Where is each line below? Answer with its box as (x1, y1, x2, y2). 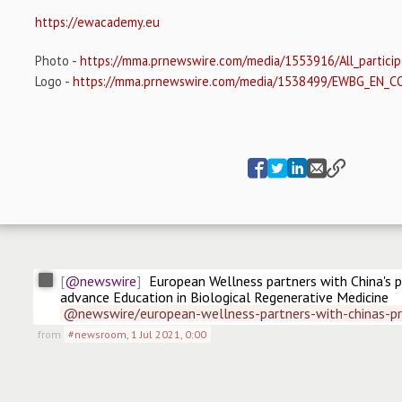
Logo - (35, 73, 74, 91)
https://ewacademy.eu (35, 13, 161, 31)
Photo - (35, 52, 81, 70)
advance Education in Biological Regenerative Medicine (60, 288, 389, 307)
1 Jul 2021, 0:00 (131, 328, 206, 342)
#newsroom (68, 328, 127, 342)
